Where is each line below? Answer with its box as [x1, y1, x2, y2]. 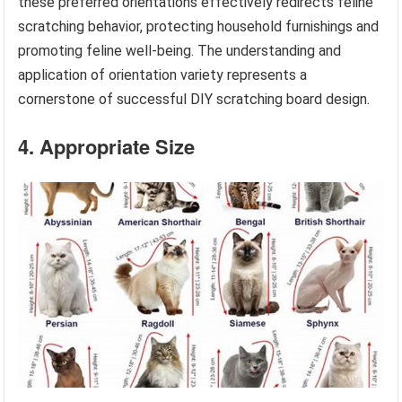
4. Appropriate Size [18, 131, 196, 161]
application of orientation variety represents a [18, 66, 308, 83]
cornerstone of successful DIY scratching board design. [18, 90, 371, 108]
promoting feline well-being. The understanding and [18, 41, 342, 59]
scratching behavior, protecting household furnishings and [18, 17, 380, 35]
